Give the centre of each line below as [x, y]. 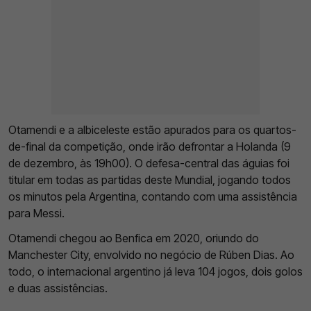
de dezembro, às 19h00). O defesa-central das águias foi [149, 163]
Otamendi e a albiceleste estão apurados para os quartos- [152, 130]
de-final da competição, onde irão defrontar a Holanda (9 [150, 147]
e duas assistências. [58, 288]
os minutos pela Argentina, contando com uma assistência [153, 197]
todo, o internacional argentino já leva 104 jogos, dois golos [155, 272]
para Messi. [38, 213]
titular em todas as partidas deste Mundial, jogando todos [150, 180]
